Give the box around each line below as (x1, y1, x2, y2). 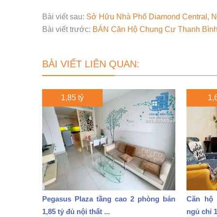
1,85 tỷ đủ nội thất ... (42, 207, 110, 216)
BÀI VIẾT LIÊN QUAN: (42, 59, 139, 69)
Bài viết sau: (42, 13, 86, 21)
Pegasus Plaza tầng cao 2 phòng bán (42, 194, 175, 203)
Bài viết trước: (42, 25, 93, 33)
